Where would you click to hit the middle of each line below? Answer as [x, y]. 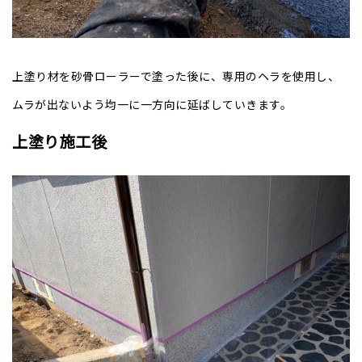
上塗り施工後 [59, 141]
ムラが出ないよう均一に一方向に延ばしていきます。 [152, 104]
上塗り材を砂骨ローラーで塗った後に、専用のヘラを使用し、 [176, 76]
